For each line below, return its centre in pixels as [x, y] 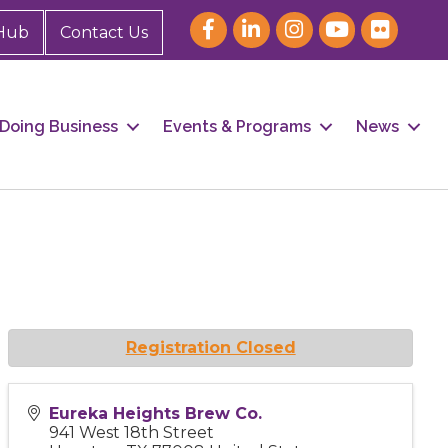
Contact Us [103, 32]
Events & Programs [237, 127]
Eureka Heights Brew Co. [156, 413]
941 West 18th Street [132, 432]
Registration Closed [210, 347]
